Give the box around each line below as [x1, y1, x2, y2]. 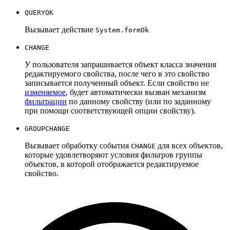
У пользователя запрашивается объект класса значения [25, 60, 216, 69]
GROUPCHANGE [25, 124, 70, 132]
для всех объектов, [156, 141, 223, 150]
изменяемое [25, 87, 66, 97]
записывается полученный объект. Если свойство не [25, 78, 209, 87]
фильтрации [25, 97, 67, 106]
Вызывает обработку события [25, 141, 131, 150]
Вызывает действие [25, 25, 95, 34]
